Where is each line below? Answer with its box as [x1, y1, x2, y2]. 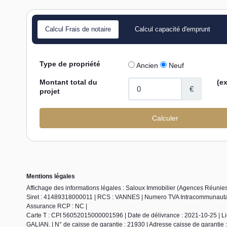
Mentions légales [26, 173, 75, 180]
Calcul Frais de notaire [45, 25, 111, 33]
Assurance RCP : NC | [26, 203, 87, 210]
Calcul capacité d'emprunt [135, 25, 210, 33]
